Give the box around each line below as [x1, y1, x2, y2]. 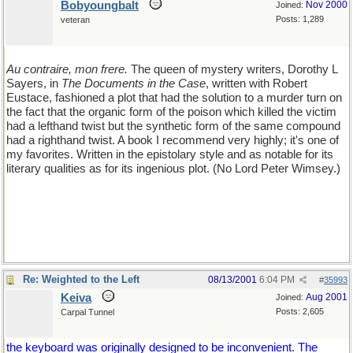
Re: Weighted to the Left [23, 273, 139, 285]
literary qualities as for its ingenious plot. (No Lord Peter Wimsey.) [6, 162, 340, 175]
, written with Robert [206, 77, 307, 90]
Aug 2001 [306, 292, 347, 303]
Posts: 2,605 [276, 307, 324, 316]
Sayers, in [6, 77, 61, 90]
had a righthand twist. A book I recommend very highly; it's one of [6, 134, 339, 147]
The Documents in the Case [61, 77, 206, 90]
